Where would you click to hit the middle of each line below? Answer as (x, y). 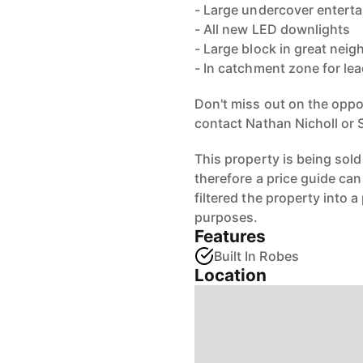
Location (231, 275)
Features (231, 236)
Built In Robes (256, 256)
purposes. (226, 217)
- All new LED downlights (273, 29)
